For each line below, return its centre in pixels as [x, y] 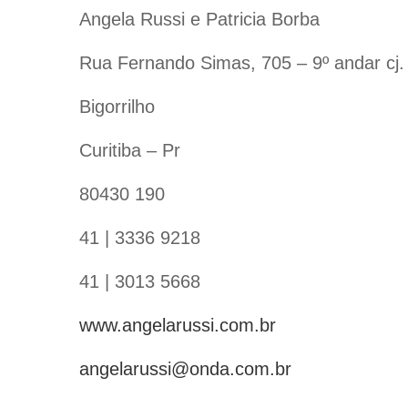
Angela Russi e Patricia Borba [199, 19]
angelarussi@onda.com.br [185, 369]
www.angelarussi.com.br [178, 325]
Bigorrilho [117, 107]
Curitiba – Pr [130, 150]
